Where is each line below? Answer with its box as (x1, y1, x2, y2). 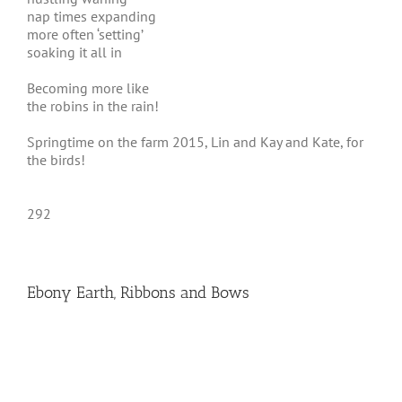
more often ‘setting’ (27, 25, 144, 43)
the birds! (27, 151, 85, 169)
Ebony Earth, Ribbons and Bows (27, 283, 249, 302)
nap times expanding (27, 7, 156, 25)
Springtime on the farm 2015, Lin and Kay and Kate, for (27, 133, 363, 151)
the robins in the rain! (27, 97, 159, 115)
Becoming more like (27, 79, 149, 97)
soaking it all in (27, 43, 122, 61)
